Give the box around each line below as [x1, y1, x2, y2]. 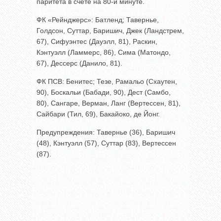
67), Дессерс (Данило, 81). [37, 59, 122, 67]
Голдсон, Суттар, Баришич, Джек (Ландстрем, [37, 26, 184, 35]
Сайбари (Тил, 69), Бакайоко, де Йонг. [37, 110, 160, 118]
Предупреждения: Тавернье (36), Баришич [37, 128, 175, 136]
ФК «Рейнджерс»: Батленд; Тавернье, [37, 15, 159, 24]
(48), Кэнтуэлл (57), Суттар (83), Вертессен [37, 139, 176, 147]
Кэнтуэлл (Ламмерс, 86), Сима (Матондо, [37, 48, 171, 56]
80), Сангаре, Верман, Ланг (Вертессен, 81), [37, 99, 181, 107]
